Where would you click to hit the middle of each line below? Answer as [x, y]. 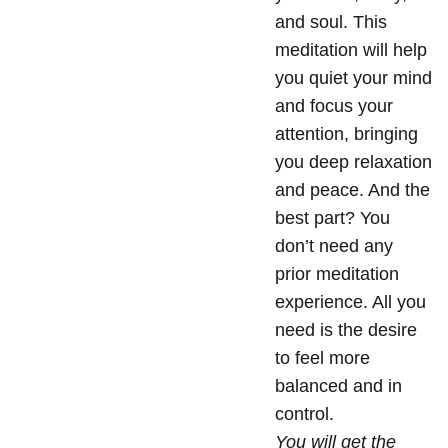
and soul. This [331, 22]
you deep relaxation [353, 162]
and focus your [334, 106]
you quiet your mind [353, 78]
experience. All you [350, 302]
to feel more [322, 358]
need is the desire [346, 330]
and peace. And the [352, 190]
